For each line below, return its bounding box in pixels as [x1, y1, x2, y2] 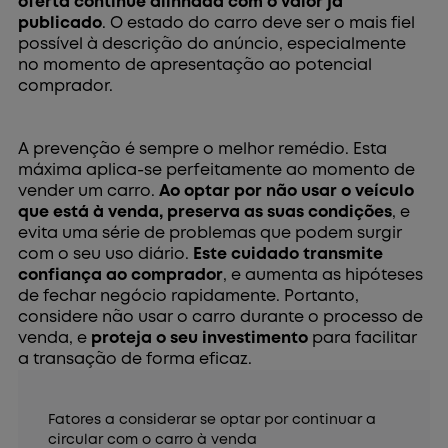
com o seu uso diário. [18, 247, 194, 263]
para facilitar [308, 331, 418, 347]
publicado [18, 16, 103, 32]
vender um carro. [18, 184, 160, 200]
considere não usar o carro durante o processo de [18, 310, 424, 326]
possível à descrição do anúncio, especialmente [18, 37, 407, 53]
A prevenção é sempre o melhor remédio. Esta [18, 142, 388, 158]
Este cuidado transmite [193, 247, 384, 263]
